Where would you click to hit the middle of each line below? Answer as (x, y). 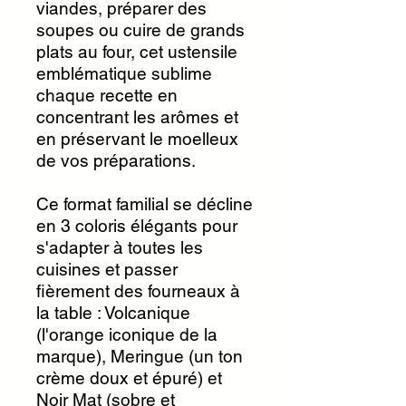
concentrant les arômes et (137, 117)
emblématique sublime (124, 73)
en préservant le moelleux (137, 139)
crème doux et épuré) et (129, 378)
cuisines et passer (107, 269)
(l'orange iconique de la (127, 334)
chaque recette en (107, 95)
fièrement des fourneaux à (138, 291)
